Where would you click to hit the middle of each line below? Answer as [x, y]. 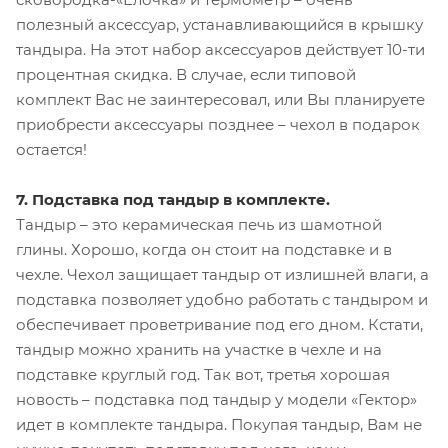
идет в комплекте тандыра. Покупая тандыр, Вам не [219, 424]
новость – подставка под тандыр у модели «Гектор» [216, 399]
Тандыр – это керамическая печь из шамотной [199, 224]
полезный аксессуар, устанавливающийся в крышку [219, 24]
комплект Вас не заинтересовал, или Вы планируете [220, 99]
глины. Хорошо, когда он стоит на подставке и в [204, 249]
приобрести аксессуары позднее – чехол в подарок [218, 124]
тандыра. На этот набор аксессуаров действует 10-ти [220, 49]
